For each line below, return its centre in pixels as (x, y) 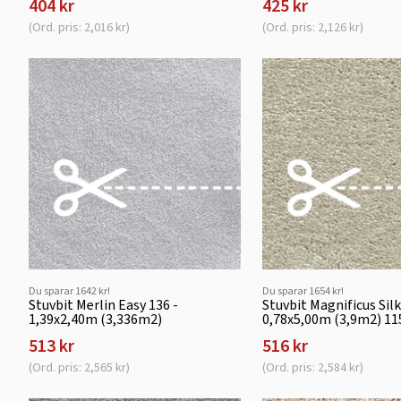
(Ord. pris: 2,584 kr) (312, 368)
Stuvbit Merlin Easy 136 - (103, 305)
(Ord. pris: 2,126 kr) (312, 27)
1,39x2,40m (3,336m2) (95, 320)
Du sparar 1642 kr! (69, 291)
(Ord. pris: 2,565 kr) (79, 368)
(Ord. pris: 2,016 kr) (79, 27)
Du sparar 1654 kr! (303, 291)
